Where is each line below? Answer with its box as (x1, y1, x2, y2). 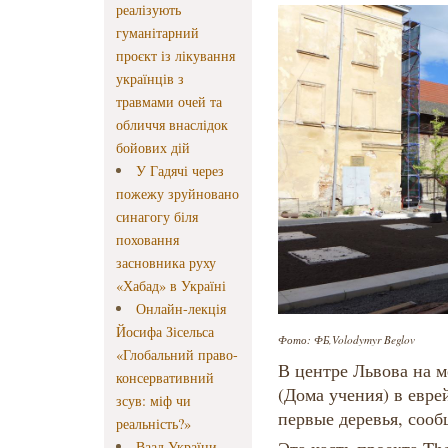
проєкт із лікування (116, 46, 235, 66)
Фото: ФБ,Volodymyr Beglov (277, 332, 415, 348)
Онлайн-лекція (136, 299, 227, 319)
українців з (116, 69, 184, 89)
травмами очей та (116, 92, 222, 112)
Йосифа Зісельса (116, 322, 214, 342)
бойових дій (116, 138, 190, 158)
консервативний (116, 368, 214, 388)
